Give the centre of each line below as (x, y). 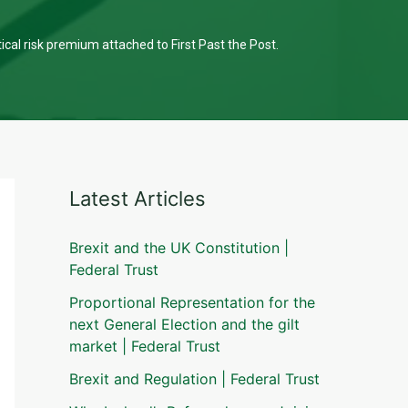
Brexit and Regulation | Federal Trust (194, 379)
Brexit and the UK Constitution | (179, 248)
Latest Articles (138, 199)
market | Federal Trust (145, 346)
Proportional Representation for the (192, 302)
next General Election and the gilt (184, 324)
